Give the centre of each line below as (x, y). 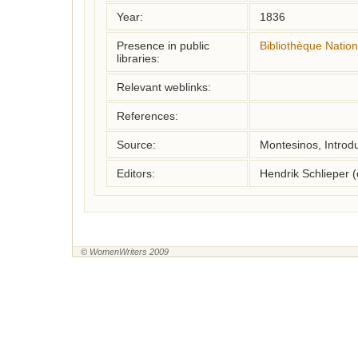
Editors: (136, 173)
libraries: (138, 58)
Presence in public (163, 46)
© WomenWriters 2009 (125, 252)
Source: (136, 145)
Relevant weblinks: (164, 87)
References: (147, 116)
